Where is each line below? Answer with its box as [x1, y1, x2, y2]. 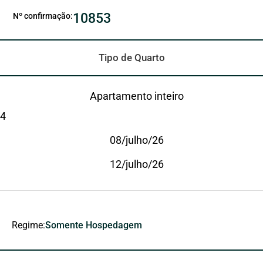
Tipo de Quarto [98, 51, 165, 63]
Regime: [12, 219, 45, 231]
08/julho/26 [110, 133, 164, 146]
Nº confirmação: [13, 11, 73, 21]
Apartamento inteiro [90, 89, 184, 102]
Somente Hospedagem [45, 219, 142, 231]
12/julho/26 [110, 157, 164, 170]
